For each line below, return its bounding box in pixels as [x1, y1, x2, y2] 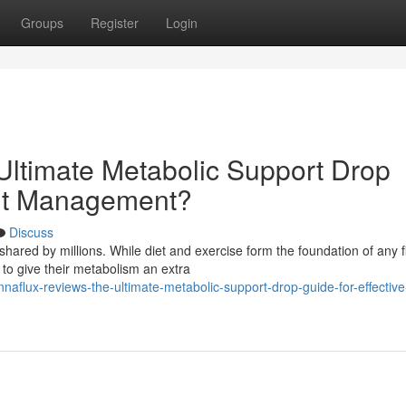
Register [91, 14, 139, 32]
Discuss [9, 223, 53, 241]
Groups [21, 14, 63, 32]
